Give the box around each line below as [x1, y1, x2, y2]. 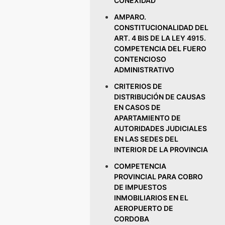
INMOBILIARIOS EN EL [114, 193, 189, 202]
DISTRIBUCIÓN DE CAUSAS [114, 92, 206, 101]
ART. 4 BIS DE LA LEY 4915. [114, 34, 206, 42]
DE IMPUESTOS [114, 183, 167, 191]
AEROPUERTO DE [114, 204, 174, 212]
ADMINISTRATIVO [114, 65, 175, 74]
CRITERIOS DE [114, 82, 163, 90]
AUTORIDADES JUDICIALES [114, 124, 207, 133]
